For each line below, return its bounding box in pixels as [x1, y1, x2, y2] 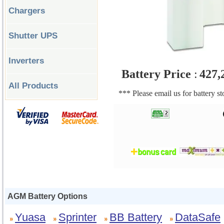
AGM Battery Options [7, 192, 87, 200]
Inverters [8, 56, 44, 65]
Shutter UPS [8, 31, 57, 40]
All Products [8, 81, 58, 90]
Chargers [8, 6, 45, 15]
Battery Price [118, 67, 191, 80]
